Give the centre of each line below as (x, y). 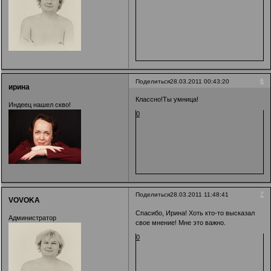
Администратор (32, 218)
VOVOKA (24, 200)
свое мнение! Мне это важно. (181, 222)
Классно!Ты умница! (167, 100)
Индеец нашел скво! (40, 105)
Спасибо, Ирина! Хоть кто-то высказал (195, 213)
